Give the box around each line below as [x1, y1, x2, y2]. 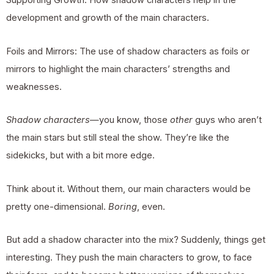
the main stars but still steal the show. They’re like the [6, 132, 229, 144]
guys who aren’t [193, 114, 262, 126]
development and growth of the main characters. [6, 12, 209, 24]
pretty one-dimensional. [6, 201, 108, 212]
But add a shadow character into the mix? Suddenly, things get [6, 234, 265, 246]
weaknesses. [6, 81, 62, 92]
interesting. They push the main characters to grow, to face [6, 252, 252, 264]
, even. [137, 201, 165, 212]
